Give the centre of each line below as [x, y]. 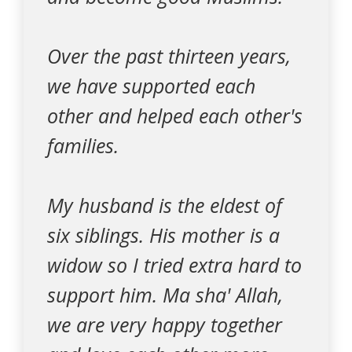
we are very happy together [165, 324]
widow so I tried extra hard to [174, 265]
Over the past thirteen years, [169, 56]
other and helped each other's [175, 115]
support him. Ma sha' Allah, [165, 295]
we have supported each [151, 86]
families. [83, 145]
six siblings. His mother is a [163, 235]
